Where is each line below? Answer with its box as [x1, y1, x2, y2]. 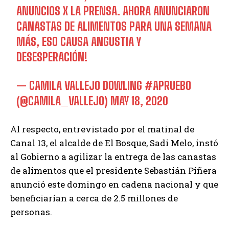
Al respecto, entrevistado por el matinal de [10, 123, 194, 135]
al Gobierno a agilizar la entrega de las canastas [10, 150, 216, 163]
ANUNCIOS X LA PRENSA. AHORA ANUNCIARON [16, 4, 210, 18]
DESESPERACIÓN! [16, 50, 88, 64]
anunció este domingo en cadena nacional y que [10, 178, 218, 190]
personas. [10, 205, 52, 218]
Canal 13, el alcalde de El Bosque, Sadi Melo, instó [10, 136, 218, 149]
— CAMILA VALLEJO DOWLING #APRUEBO [16, 78, 192, 93]
